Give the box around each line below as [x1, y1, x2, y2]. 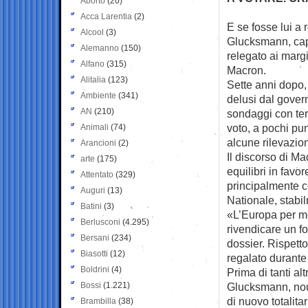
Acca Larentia [80, 11, 132, 21]
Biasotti [80, 248, 108, 258]
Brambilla [80, 296, 116, 306]
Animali [80, 122, 109, 132]
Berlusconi [80, 217, 120, 227]
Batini [80, 201, 102, 211]
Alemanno [80, 43, 119, 53]
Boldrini [80, 264, 109, 274]
